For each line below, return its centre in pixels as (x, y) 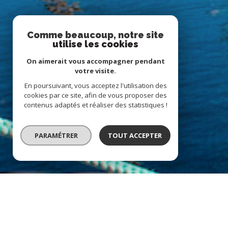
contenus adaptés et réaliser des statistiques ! (95, 105)
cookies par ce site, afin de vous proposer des (95, 95)
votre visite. (95, 71)
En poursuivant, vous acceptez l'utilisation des (95, 85)
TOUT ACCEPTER (135, 135)
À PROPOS (182, 199)
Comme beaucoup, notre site (95, 35)
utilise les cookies (95, 44)
